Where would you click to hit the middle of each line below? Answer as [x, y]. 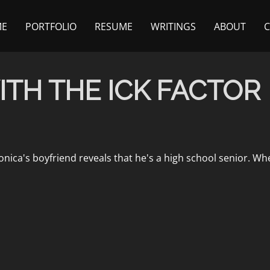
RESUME [113, 26]
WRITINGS [173, 26]
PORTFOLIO [51, 26]
